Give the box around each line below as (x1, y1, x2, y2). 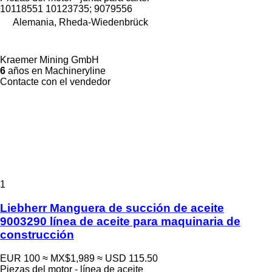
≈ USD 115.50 (97, 253, 158, 263)
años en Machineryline (5, 66, 106, 76)
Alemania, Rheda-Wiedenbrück (13, 17, 148, 28)
